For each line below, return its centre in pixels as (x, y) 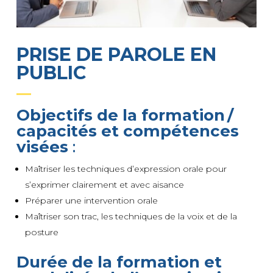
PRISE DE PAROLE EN (116, 54)
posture (41, 232)
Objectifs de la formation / (125, 115)
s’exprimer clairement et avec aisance (105, 184)
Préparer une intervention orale (92, 200)
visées (42, 147)
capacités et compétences (127, 131)
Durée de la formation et (119, 262)
